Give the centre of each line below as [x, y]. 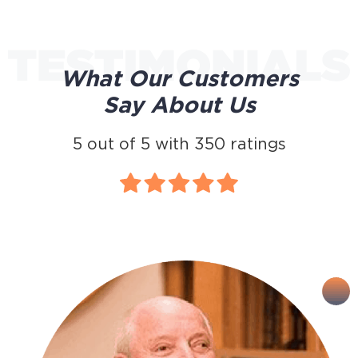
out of [111, 143]
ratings [255, 143]
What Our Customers [179, 78]
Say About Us [179, 104]
